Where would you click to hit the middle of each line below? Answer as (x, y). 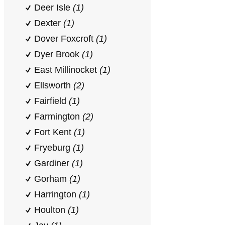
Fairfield (51, 101)
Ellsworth (54, 85)
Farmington (58, 117)
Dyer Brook (58, 54)
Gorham (52, 179)
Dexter (49, 23)
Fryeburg (53, 148)
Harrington (57, 194)
